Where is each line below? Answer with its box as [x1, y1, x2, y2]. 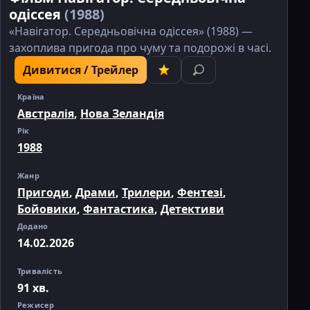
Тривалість [17, 265, 62, 276]
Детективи [161, 201, 224, 217]
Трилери [122, 184, 171, 200]
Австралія [17, 105, 74, 121]
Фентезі [177, 184, 223, 200]
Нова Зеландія [80, 105, 164, 121]
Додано [17, 220, 48, 231]
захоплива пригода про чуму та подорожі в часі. [9, 39, 271, 55]
